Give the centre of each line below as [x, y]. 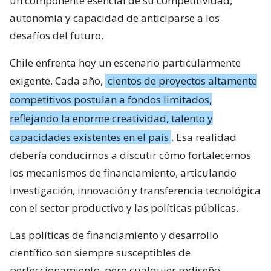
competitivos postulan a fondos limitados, [111, 99]
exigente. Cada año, [57, 80]
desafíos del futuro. [57, 35]
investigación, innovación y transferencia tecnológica [135, 190]
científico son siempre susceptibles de [100, 252]
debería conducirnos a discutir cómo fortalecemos [130, 155]
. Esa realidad [204, 137]
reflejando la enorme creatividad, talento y [111, 118]
